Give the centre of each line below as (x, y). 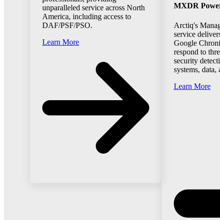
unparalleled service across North (94, 8)
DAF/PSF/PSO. (68, 26)
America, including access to (87, 17)
